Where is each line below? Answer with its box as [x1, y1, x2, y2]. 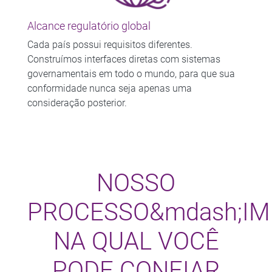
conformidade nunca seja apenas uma [27, 82, 192, 94]
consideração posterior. [27, 97, 127, 109]
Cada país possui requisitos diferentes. [27, 38, 192, 50]
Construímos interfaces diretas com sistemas [27, 53, 220, 65]
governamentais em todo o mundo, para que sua [27, 67, 235, 80]
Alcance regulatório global [27, 19, 151, 32]
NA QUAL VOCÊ [53, 226, 219, 256]
